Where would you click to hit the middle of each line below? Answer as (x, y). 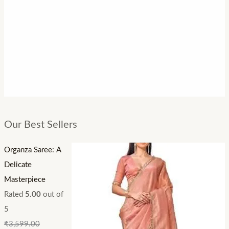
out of (52, 195)
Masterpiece (25, 180)
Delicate (18, 165)
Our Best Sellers (40, 125)
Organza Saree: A (32, 150)
